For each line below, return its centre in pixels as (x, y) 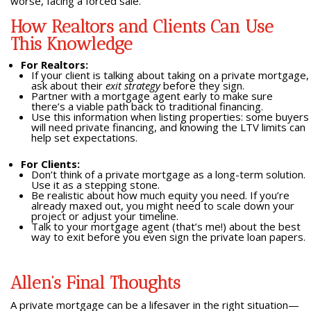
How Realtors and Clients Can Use (142, 26)
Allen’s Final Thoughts (95, 283)
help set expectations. (84, 137)
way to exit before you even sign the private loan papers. (168, 237)
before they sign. (202, 85)
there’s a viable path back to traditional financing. (147, 106)
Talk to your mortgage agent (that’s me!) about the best (166, 226)
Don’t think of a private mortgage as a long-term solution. (168, 174)
